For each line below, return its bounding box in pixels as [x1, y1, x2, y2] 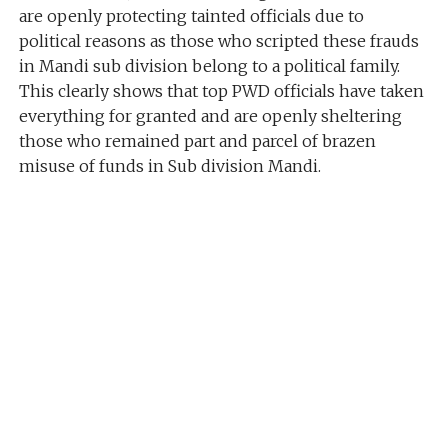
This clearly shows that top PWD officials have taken [18, 81, 424, 101]
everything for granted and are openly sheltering [18, 106, 402, 126]
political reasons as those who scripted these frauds [18, 31, 419, 51]
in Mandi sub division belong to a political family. [18, 56, 400, 76]
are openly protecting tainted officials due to [18, 6, 364, 26]
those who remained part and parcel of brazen [18, 131, 376, 151]
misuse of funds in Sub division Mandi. [18, 156, 321, 176]
